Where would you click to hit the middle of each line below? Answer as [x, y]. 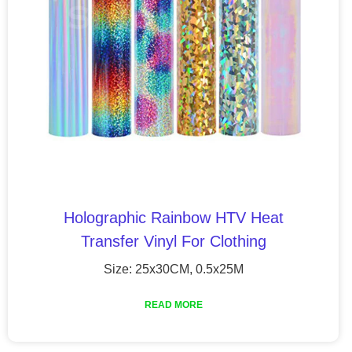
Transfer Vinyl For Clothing [173, 241]
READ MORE [173, 304]
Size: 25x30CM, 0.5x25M [173, 269]
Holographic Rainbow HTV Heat [173, 217]
